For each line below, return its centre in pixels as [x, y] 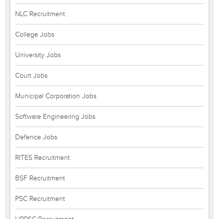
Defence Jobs [36, 137]
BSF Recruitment [40, 178]
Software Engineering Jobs [55, 117]
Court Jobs [31, 76]
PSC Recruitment [40, 199]
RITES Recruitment [43, 158]
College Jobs [35, 34]
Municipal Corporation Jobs [56, 96]
